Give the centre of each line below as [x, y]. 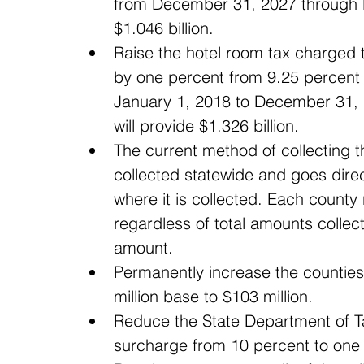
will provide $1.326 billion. [211, 126]
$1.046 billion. [169, 28]
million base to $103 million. [218, 296]
